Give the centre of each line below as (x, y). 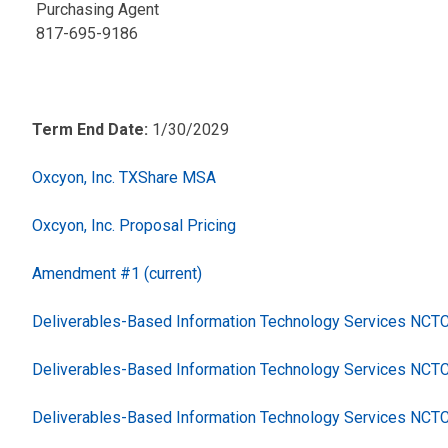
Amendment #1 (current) (117, 274)
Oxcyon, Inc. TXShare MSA (124, 178)
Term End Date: (92, 130)
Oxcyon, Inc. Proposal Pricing (134, 226)
